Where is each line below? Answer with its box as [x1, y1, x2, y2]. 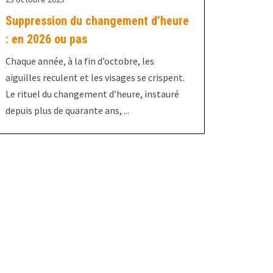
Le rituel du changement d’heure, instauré [5, 88, 179, 101]
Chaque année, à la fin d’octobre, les [5, 55, 154, 68]
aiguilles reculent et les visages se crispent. [5, 71, 185, 84]
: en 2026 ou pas [5, 32, 87, 47]
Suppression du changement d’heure [5, 13, 189, 29]
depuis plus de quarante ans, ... [5, 104, 129, 117]
